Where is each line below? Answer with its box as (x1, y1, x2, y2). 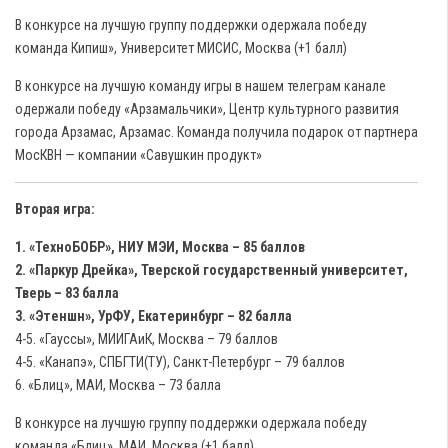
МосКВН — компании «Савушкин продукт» (15, 147, 262, 163)
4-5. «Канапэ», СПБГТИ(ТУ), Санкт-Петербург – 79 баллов (15, 354, 345, 370)
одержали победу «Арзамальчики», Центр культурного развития (15, 101, 399, 117)
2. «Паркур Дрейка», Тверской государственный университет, (15, 262, 408, 278)
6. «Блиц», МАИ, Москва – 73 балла (15, 377, 221, 393)
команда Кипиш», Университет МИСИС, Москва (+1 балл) (15, 40, 347, 56)
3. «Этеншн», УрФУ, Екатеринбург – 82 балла (15, 308, 292, 324)
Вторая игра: (15, 201, 95, 217)
